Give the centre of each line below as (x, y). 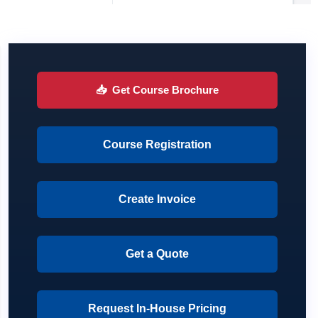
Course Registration (158, 144)
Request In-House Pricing (158, 308)
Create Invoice (158, 199)
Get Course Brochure (166, 89)
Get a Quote (158, 253)
